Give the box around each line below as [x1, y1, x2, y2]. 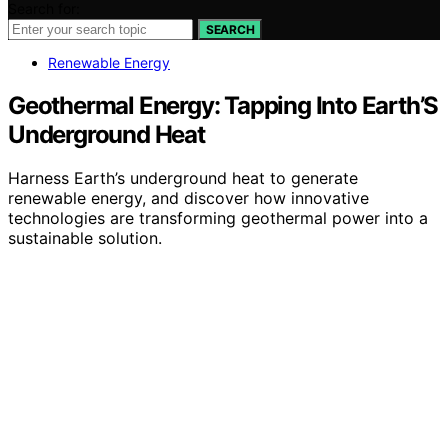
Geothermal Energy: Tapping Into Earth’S [8, 90, 439, 120]
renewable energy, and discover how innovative [8, 188, 369, 209]
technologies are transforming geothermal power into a [8, 208, 428, 229]
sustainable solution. [8, 228, 162, 249]
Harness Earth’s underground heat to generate [8, 168, 358, 189]
